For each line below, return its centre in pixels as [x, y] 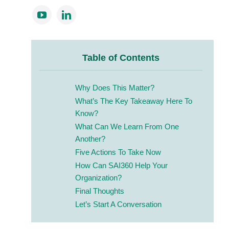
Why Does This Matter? [116, 87]
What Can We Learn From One [127, 126]
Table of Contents [121, 58]
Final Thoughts [99, 191]
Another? [91, 139]
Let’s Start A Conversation [118, 204]
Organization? [98, 177]
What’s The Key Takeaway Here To [133, 101]
